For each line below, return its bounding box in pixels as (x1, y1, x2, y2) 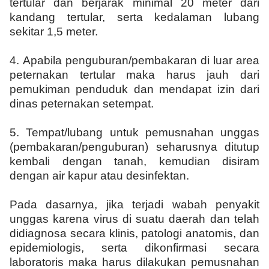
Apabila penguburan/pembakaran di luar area (23, 54, 259, 67)
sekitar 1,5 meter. (10, 25, 98, 38)
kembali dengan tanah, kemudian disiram (10, 155, 259, 168)
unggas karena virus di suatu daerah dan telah (10, 213, 259, 225)
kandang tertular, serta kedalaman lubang (10, 11, 259, 23)
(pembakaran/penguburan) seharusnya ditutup (10, 141, 259, 153)
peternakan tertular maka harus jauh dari (10, 68, 259, 81)
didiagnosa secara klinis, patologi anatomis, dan (10, 227, 259, 240)
